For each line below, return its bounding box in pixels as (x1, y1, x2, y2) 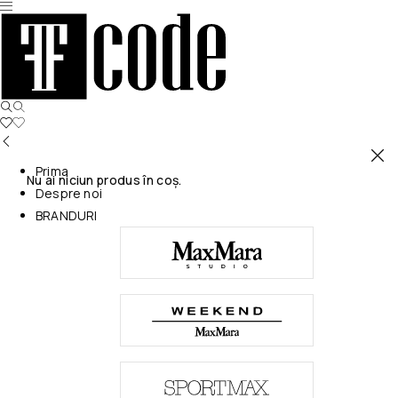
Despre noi (36, 184, 102, 202)
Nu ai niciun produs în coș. (27, 171, 182, 188)
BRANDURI (36, 206, 98, 224)
